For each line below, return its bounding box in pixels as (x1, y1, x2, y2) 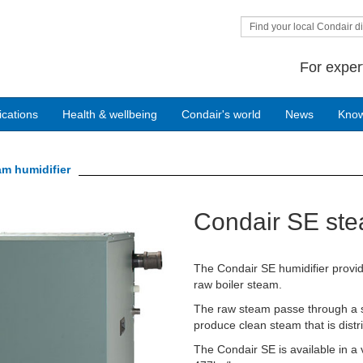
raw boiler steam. (194, 278, 282, 291)
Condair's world (181, 108, 261, 121)
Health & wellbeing (62, 108, 157, 121)
